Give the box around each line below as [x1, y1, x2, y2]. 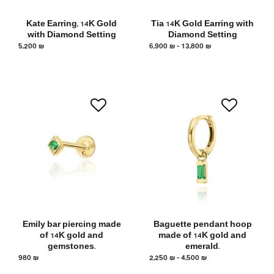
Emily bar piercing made [22, 221, 121, 231]
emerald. [185, 243, 220, 253]
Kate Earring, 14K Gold [26, 20, 117, 29]
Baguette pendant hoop [153, 221, 252, 231]
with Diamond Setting [27, 31, 116, 40]
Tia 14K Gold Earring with [151, 20, 254, 29]
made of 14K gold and [158, 232, 246, 242]
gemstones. [47, 243, 96, 253]
